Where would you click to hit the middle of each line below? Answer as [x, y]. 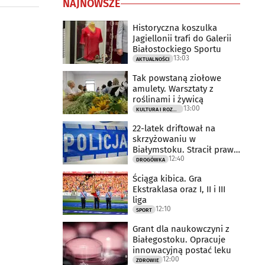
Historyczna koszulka [175, 28]
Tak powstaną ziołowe [177, 78]
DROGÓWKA [151, 159]
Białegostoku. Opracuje [179, 239]
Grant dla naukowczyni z [181, 229]
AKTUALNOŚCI [153, 59]
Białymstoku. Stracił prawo [186, 149]
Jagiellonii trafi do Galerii [182, 38]
